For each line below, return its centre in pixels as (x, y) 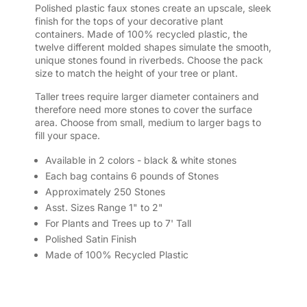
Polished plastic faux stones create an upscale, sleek (153, 8)
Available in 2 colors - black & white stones (140, 160)
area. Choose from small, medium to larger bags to (148, 123)
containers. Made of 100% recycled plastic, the (141, 34)
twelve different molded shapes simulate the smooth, (153, 47)
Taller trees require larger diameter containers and (147, 97)
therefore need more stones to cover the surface (143, 110)
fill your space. (67, 136)
